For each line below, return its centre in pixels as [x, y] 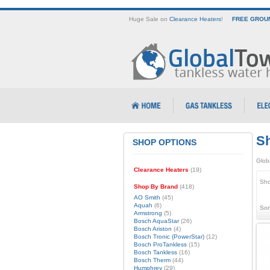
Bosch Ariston [152, 229]
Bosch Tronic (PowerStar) [169, 237]
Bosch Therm [152, 260]
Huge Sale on [149, 19]
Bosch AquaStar [156, 221]
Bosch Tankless [155, 252]
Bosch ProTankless [160, 244]
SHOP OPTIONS [164, 142]
